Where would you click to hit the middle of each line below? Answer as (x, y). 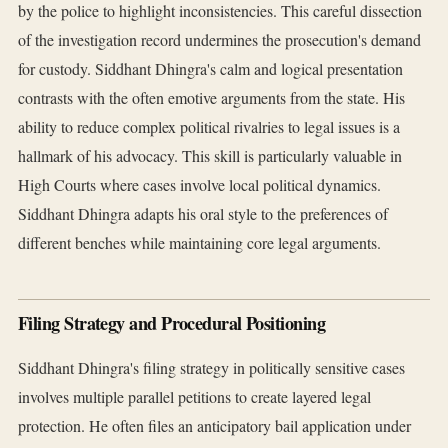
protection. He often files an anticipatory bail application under (214, 426)
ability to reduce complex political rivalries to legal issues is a (209, 127)
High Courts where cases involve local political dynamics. (199, 185)
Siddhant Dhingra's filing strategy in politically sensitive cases (211, 368)
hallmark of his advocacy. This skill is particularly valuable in (210, 156)
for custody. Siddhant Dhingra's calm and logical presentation (210, 69)
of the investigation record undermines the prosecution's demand (219, 40)
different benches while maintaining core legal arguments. (199, 243)
